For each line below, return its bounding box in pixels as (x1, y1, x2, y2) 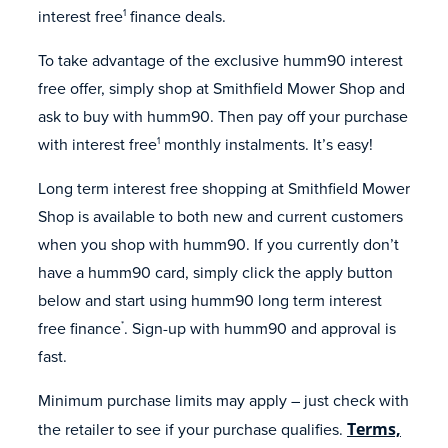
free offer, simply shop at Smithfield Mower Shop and (38, 76, 405, 100)
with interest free (38, 132, 157, 156)
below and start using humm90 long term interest (38, 288, 382, 312)
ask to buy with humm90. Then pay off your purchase (38, 104, 408, 128)
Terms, (347, 417, 401, 440)
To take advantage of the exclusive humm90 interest (38, 48, 403, 72)
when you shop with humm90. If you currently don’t (38, 232, 399, 256)
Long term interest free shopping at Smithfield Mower (38, 176, 410, 200)
